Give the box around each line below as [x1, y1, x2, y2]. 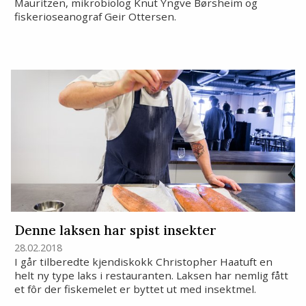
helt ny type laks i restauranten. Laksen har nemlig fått [14, 268, 288, 282]
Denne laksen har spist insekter [14, 221, 217, 238]
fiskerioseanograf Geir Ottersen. [14, 9, 187, 23]
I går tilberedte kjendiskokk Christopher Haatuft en [14, 255, 273, 268]
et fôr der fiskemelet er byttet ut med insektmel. [14, 282, 256, 296]
